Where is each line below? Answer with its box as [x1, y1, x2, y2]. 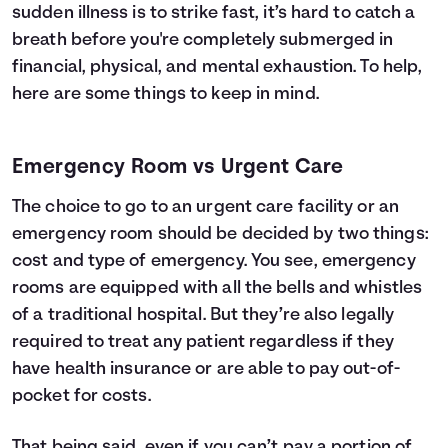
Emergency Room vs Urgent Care [12, 157, 344, 178]
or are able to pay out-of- [191, 360, 400, 379]
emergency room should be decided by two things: [12, 225, 429, 244]
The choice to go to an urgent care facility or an [12, 198, 399, 217]
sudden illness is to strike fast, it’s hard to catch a [12, 4, 416, 23]
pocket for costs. [12, 387, 151, 406]
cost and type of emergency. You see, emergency [12, 252, 416, 271]
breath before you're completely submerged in [12, 31, 394, 50]
